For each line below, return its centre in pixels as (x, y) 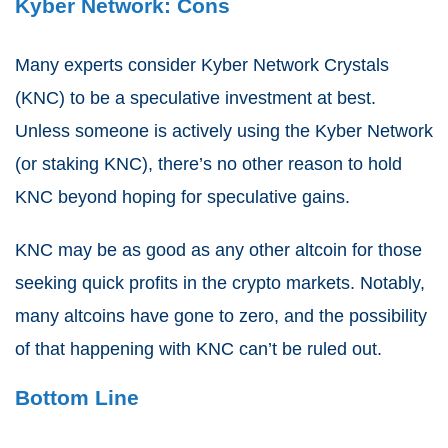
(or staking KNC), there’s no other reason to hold (208, 163)
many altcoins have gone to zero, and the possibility (221, 315)
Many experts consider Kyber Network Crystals (202, 64)
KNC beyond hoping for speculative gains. (182, 196)
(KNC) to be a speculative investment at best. (195, 97)
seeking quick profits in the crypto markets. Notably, (220, 282)
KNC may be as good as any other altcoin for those (218, 249)
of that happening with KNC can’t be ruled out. (201, 348)
